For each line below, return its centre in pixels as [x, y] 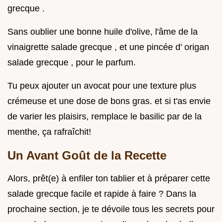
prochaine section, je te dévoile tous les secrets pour [111, 209]
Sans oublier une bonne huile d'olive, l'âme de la [103, 32]
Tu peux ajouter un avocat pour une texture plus [102, 86]
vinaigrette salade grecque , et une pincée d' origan [108, 47]
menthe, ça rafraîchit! [49, 132]
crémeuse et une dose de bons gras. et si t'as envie [109, 101]
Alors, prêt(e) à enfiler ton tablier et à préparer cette [109, 179]
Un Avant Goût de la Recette [87, 156]
